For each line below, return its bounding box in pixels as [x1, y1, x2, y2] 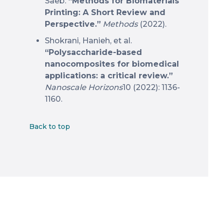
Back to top [29, 122, 70, 131]
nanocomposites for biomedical [45, 59, 179, 69]
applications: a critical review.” [45, 71, 173, 80]
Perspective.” [45, 19, 101, 29]
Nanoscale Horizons [45, 83, 123, 92]
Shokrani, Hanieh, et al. [45, 36, 132, 45]
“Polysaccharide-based [45, 48, 142, 57]
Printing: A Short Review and [45, 8, 165, 17]
